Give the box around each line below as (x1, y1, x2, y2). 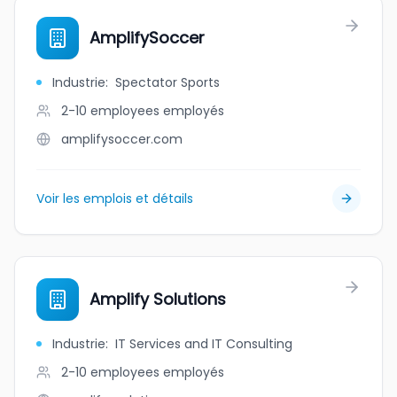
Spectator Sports (115, 74, 220, 91)
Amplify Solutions (90, 288, 226, 310)
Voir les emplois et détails (36, 190, 193, 207)
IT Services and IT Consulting (115, 335, 292, 353)
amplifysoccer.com (61, 130, 183, 148)
